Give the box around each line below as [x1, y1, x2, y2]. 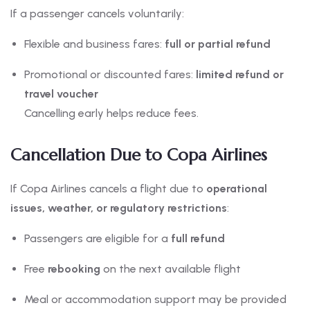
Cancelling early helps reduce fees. [24, 107, 199, 120]
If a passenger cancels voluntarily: [10, 7, 184, 21]
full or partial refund [165, 37, 271, 51]
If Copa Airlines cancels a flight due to [10, 182, 206, 196]
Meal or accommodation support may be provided [24, 293, 286, 307]
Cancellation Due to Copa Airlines [10, 145, 267, 166]
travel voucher [24, 87, 98, 101]
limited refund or [196, 68, 284, 82]
